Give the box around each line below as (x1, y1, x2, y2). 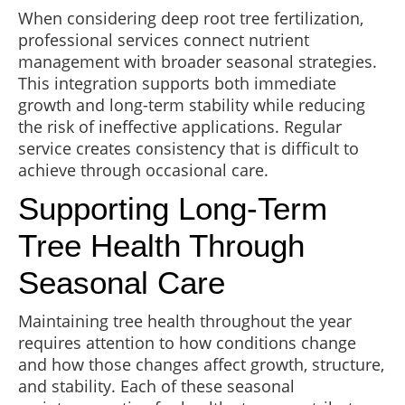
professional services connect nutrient (18, 29, 309, 52)
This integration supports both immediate (18, 72, 336, 95)
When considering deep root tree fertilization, (18, 7, 363, 30)
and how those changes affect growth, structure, (18, 353, 384, 376)
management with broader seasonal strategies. (18, 51, 377, 73)
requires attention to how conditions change (18, 332, 356, 354)
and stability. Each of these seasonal (18, 375, 295, 398)
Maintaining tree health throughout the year (18, 310, 352, 333)
